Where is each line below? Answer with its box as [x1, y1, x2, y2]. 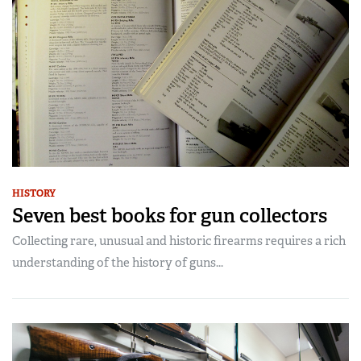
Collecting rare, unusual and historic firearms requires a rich [12, 233, 346, 250]
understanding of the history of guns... [12, 255, 223, 272]
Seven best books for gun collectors [12, 203, 327, 229]
